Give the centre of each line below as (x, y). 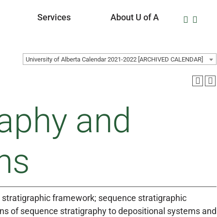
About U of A (135, 17)
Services (54, 17)
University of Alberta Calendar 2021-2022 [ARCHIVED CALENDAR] (114, 60)
